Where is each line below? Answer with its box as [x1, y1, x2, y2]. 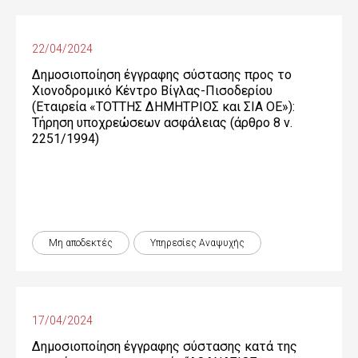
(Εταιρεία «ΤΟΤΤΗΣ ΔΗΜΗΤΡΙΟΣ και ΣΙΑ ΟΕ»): [32, 99, 295, 114]
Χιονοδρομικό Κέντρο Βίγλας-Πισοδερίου [32, 83, 272, 98]
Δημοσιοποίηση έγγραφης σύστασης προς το [32, 67, 292, 82]
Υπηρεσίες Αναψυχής [150, 237, 245, 249]
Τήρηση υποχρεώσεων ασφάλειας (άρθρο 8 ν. [32, 115, 292, 130]
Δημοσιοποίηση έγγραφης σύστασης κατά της [32, 339, 297, 354]
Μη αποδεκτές [49, 237, 113, 249]
